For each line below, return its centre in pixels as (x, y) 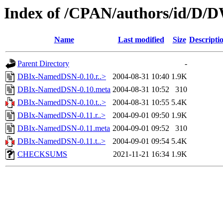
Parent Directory (43, 64)
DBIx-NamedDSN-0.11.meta (64, 128)
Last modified (141, 40)
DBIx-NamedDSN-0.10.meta (64, 90)
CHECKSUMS (42, 154)
